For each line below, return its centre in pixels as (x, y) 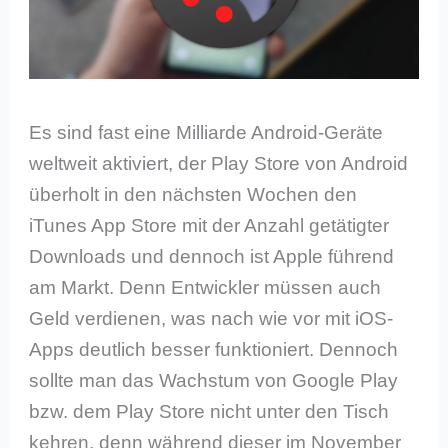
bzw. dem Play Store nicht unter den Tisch (209, 411)
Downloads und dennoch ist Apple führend (212, 256)
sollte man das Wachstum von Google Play (214, 380)
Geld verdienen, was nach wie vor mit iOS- (211, 318)
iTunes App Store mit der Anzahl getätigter (209, 225)
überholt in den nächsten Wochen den (193, 194)
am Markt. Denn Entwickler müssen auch (205, 287)
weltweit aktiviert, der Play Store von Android (219, 163)
